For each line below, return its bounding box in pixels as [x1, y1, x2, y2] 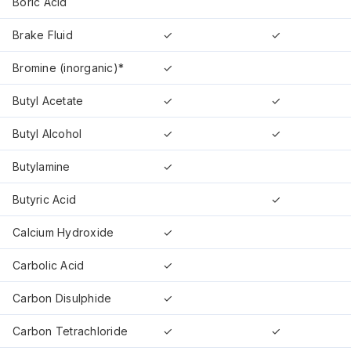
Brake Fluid [13, 27, 73, 42]
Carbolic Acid [13, 258, 85, 272]
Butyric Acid [13, 192, 77, 206]
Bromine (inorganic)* [13, 60, 125, 74]
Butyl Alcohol [13, 126, 82, 140]
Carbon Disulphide [13, 291, 112, 305]
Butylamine [13, 159, 71, 173]
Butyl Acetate [13, 93, 84, 107]
